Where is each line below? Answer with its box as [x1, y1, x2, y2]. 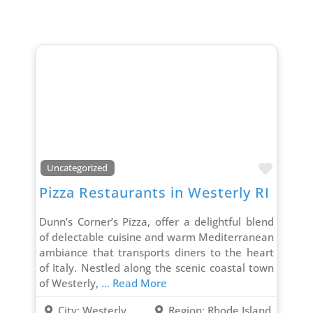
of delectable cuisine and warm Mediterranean [38, 230, 275, 245]
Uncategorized [47, 161, 108, 174]
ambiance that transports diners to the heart [38, 245, 275, 260]
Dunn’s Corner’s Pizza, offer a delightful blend [38, 214, 275, 229]
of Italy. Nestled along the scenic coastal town [38, 261, 275, 275]
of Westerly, [38, 276, 101, 291]
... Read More [101, 276, 167, 291]
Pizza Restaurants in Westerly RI [38, 183, 270, 203]
